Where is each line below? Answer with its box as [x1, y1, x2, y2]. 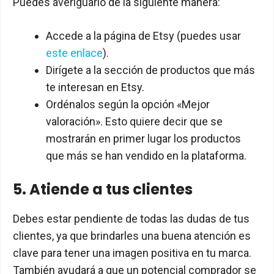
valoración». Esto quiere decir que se [46, 115, 223, 128]
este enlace [46, 46, 103, 60]
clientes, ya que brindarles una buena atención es [13, 229, 251, 243]
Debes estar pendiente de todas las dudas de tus [13, 212, 250, 226]
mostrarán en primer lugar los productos [46, 132, 241, 146]
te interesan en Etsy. [46, 81, 144, 94]
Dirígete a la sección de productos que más [46, 64, 255, 77]
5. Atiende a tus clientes [13, 179, 193, 200]
